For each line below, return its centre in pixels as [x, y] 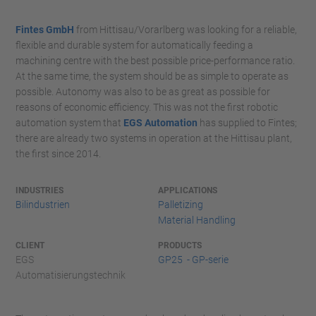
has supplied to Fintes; [247, 123]
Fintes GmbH [45, 30]
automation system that [69, 123]
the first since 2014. [58, 154]
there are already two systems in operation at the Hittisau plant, [154, 138]
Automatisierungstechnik [71, 275]
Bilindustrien [43, 205]
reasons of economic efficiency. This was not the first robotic [147, 107]
